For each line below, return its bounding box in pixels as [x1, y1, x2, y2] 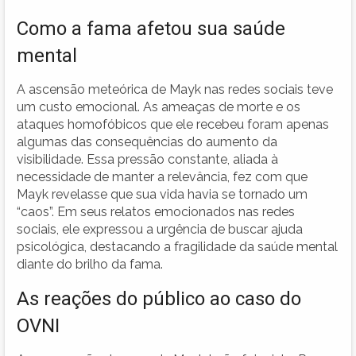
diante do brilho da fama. [17, 256, 163, 272]
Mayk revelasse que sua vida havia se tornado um [17, 186, 308, 202]
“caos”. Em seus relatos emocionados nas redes [17, 203, 295, 219]
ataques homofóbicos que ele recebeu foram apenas [17, 116, 329, 132]
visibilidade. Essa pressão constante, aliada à [17, 151, 278, 167]
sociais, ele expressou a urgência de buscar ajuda [17, 221, 303, 237]
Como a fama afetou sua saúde [17, 17, 285, 40]
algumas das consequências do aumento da [17, 133, 277, 149]
